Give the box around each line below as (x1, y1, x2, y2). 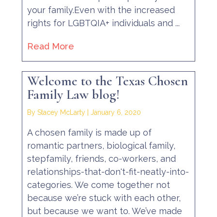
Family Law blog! (27, 86, 120, 103)
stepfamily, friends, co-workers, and (27, 154, 176, 164)
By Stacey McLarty (27, 108, 85, 117)
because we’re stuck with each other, (27, 193, 181, 203)
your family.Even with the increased (27, 5, 175, 15)
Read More (27, 41, 74, 51)
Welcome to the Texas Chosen (27, 73, 188, 90)
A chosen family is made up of (27, 127, 152, 138)
